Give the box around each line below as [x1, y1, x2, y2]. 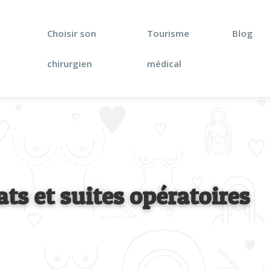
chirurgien [47, 57, 93, 70]
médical [147, 57, 182, 70]
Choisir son [47, 27, 97, 39]
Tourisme [147, 27, 190, 39]
